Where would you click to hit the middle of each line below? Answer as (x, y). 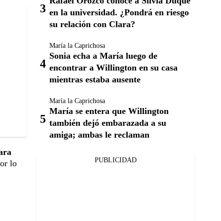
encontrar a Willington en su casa (113, 68)
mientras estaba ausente (95, 79)
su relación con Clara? (92, 24)
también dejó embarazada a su (108, 123)
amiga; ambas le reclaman (99, 135)
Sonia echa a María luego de (103, 56)
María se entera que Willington (109, 111)
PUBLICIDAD (115, 160)
